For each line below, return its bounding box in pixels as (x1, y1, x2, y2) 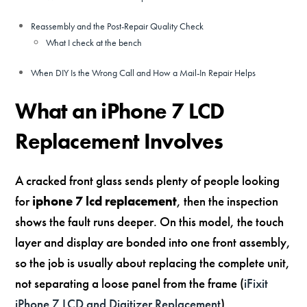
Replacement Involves (15, 127, 223, 156)
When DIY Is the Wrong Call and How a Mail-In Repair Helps (30, 66, 256, 79)
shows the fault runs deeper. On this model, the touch (15, 212, 284, 230)
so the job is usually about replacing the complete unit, (15, 254, 291, 271)
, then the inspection (177, 192, 279, 210)
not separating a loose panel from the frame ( (15, 274, 245, 292)
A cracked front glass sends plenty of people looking (15, 171, 280, 189)
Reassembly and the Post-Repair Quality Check (30, 20, 204, 33)
